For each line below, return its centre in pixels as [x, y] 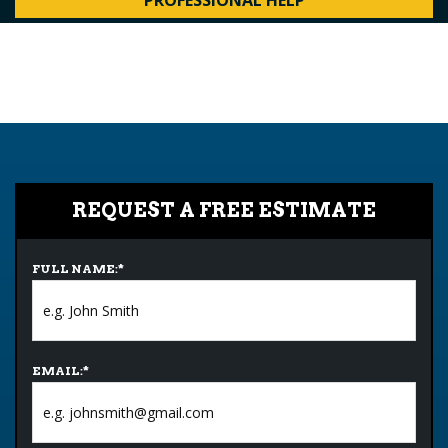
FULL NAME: [75, 268]
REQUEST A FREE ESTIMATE [224, 210]
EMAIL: [57, 370]
